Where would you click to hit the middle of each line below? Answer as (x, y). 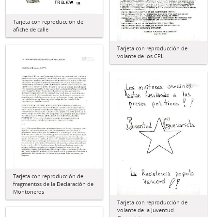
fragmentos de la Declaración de (53, 184)
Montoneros (29, 192)
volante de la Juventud (146, 210)
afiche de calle (31, 30)
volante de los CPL (140, 56)
